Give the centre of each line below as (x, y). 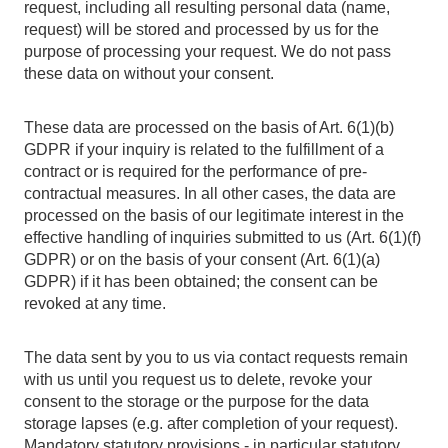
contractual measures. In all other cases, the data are (210, 193)
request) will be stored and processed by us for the (201, 29)
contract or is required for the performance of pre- (195, 171)
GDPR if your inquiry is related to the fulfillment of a (204, 149)
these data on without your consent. (149, 73)
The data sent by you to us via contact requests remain (216, 357)
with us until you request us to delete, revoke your (198, 379)
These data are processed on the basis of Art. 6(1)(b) (209, 127)
